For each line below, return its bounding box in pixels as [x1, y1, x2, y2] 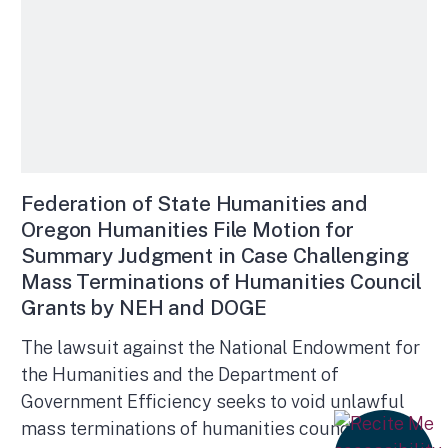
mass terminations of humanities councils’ [21, 418, 374, 440]
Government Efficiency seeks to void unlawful [21, 391, 405, 413]
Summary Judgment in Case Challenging [21, 242, 409, 268]
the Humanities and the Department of [21, 364, 339, 386]
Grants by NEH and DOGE [21, 294, 268, 320]
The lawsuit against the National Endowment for [21, 337, 420, 359]
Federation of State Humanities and [21, 190, 368, 216]
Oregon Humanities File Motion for [21, 216, 354, 242]
